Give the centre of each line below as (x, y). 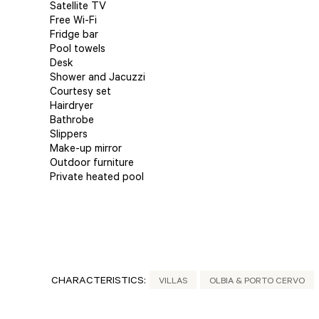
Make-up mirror (86, 150)
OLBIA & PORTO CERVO (257, 282)
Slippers (69, 136)
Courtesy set (80, 93)
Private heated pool (97, 178)
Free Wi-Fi (73, 22)
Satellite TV (78, 7)
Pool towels (78, 50)
